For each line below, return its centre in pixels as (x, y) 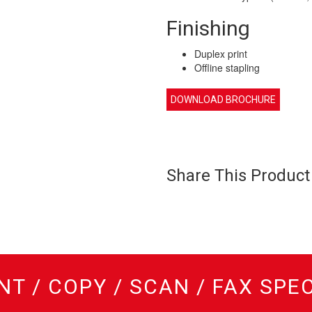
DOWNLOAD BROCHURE (223, 100)
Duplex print (221, 54)
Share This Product (238, 176)
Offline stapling (227, 68)
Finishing (208, 29)
